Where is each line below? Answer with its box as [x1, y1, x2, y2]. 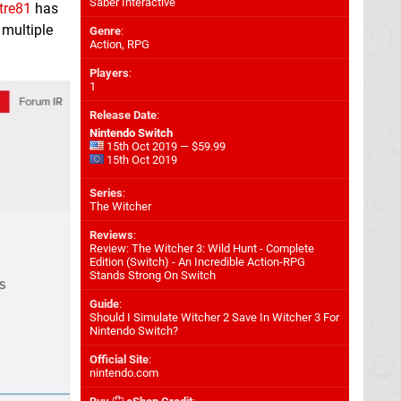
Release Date [90, 108, 157, 122]
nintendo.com [90, 366, 158, 380]
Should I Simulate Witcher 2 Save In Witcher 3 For [90, 311, 339, 324]
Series [90, 186, 123, 200]
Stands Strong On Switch [90, 269, 216, 282]
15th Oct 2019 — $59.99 [104, 140, 226, 153]
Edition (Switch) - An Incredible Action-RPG [90, 255, 305, 269]
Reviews [90, 228, 133, 242]
